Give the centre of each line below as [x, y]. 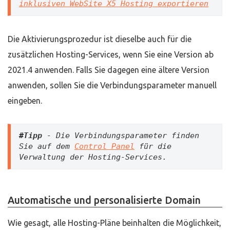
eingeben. [25, 101]
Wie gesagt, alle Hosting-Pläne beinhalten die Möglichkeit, [114, 223]
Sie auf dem [47, 146]
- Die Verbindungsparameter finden [121, 136]
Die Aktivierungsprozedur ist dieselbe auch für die [100, 39]
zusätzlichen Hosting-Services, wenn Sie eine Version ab [111, 54]
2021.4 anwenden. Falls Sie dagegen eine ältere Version [109, 70]
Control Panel [104, 146]
